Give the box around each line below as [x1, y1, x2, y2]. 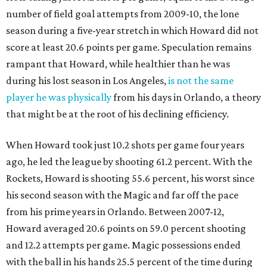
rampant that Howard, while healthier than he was [6, 58, 230, 70]
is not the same [168, 74, 234, 87]
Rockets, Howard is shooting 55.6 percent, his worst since [6, 172, 254, 185]
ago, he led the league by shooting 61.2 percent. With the [6, 156, 252, 168]
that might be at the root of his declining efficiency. [6, 108, 229, 120]
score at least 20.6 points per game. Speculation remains [6, 41, 252, 54]
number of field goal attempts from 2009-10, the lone [6, 8, 239, 20]
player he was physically [6, 91, 111, 104]
